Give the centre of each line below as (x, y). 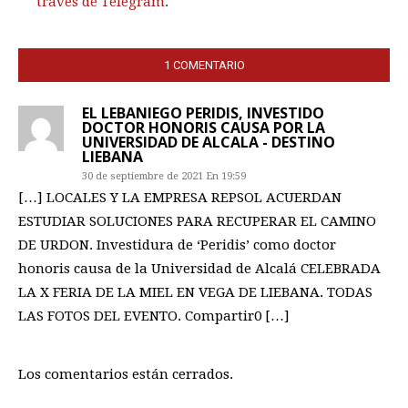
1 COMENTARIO (204, 65)
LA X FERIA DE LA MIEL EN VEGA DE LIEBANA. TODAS (195, 292)
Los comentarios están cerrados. (126, 374)
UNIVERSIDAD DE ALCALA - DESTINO (209, 142)
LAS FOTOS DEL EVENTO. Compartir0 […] (154, 316)
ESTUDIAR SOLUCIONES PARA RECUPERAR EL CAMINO (197, 221)
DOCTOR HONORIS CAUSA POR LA (204, 127)
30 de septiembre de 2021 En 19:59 (164, 176)
